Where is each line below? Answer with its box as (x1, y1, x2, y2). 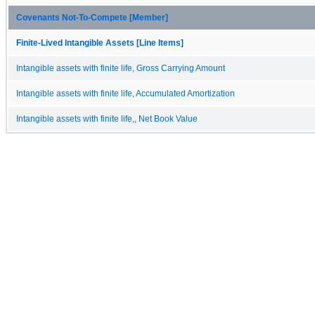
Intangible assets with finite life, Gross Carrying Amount (16, 63, 225, 72)
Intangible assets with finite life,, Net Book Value (16, 114, 198, 123)
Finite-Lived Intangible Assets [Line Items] (16, 38, 184, 47)
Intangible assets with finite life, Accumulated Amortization (16, 89, 235, 98)
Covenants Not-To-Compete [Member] (16, 13, 168, 22)
